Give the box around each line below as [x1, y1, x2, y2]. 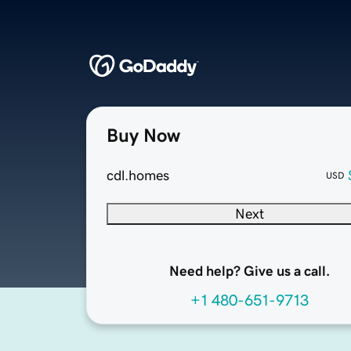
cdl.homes [107, 168, 169, 183]
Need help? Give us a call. [168, 264, 330, 279]
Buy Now [107, 126, 180, 146]
